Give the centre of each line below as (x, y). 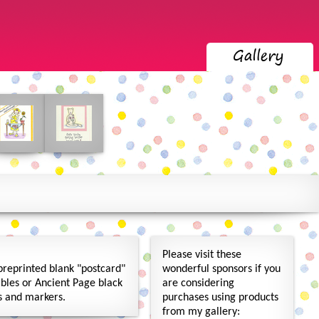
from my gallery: (201, 312)
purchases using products (220, 298)
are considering (198, 283)
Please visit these (202, 255)
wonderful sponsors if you (221, 269)
